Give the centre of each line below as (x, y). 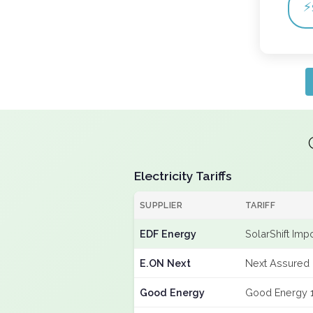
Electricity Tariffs (183, 176)
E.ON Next (165, 263)
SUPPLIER (161, 205)
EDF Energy (168, 234)
